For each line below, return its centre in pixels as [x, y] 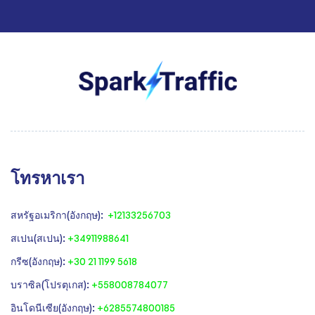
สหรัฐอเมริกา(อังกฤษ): [59, 214]
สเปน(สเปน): [39, 238]
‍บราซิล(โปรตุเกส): [51, 284]
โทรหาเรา [47, 178]
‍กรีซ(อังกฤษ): [39, 261]
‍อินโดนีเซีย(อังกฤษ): [54, 307]
